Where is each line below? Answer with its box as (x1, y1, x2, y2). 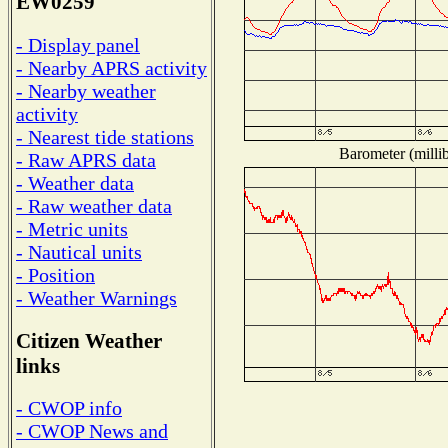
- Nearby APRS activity (16, 56, 207, 79)
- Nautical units (16, 240, 142, 263)
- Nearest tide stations (16, 125, 194, 148)
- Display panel (16, 33, 140, 56)
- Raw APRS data (16, 148, 156, 171)
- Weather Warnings (16, 286, 177, 309)
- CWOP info (16, 397, 122, 420)
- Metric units (16, 217, 128, 240)
